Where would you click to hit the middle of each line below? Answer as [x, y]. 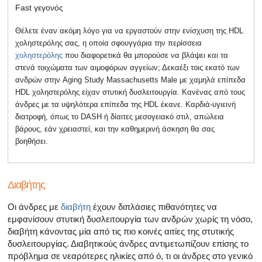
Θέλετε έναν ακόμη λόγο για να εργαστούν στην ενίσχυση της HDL [129, 30]
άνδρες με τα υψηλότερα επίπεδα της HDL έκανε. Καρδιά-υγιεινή [125, 104]
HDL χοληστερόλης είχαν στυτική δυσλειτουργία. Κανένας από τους [130, 92]
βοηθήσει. [32, 141]
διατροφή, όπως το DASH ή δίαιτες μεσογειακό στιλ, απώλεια [120, 116]
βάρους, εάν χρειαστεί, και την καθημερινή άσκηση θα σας [115, 129]
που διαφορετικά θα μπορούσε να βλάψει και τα [145, 55]
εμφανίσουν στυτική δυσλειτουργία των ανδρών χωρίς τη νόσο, [130, 219]
